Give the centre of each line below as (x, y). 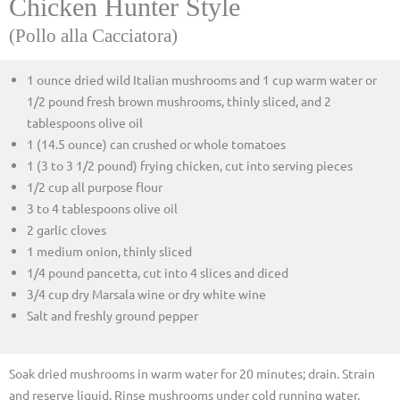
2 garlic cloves (67, 229)
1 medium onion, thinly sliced (109, 251)
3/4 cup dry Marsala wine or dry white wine (146, 294)
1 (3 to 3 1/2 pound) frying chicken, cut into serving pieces (190, 165)
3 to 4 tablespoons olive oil (102, 208)
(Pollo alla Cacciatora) (93, 36)
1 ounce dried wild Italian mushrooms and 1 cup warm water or (202, 79)
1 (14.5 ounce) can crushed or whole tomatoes (156, 144)
